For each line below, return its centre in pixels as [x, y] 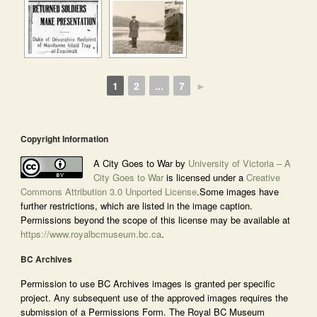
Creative [263, 177]
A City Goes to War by [140, 163]
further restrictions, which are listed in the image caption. [136, 206]
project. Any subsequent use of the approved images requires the [154, 298]
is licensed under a [204, 177]
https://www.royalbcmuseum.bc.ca [91, 234]
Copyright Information [64, 139]
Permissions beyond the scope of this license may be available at [155, 220]
